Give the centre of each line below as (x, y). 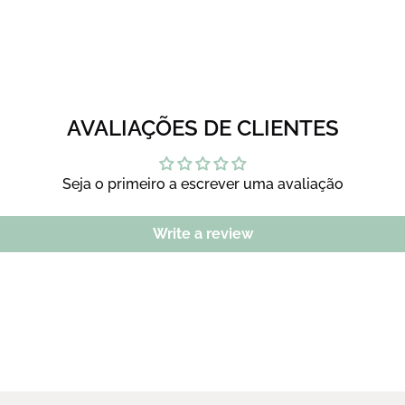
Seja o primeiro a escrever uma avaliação (202, 184)
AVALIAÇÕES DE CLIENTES (202, 127)
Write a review (202, 233)
